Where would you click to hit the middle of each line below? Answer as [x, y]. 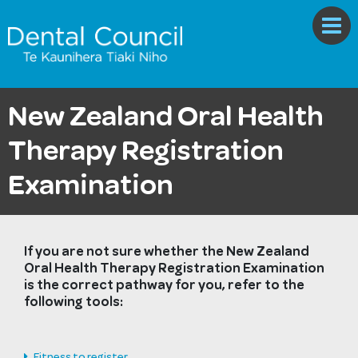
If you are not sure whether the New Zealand [167, 251]
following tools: [74, 302]
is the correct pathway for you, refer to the [164, 285]
